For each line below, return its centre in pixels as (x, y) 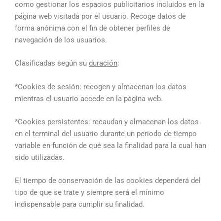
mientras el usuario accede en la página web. (89, 98)
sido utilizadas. (40, 157)
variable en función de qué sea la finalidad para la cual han (110, 145)
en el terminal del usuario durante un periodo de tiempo (106, 133)
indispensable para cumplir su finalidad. (80, 204)
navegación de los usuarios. (61, 40)
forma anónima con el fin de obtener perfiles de (92, 28)
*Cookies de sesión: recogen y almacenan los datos (101, 87)
